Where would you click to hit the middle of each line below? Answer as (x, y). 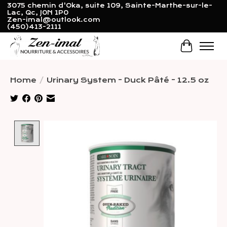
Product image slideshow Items (128, 125)
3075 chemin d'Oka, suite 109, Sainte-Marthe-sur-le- (109, 6)
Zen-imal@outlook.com (53, 20)
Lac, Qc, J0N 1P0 (37, 13)
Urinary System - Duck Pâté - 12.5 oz (128, 80)
